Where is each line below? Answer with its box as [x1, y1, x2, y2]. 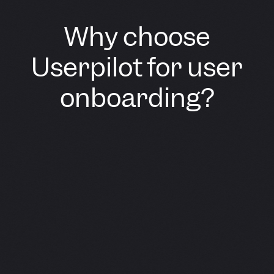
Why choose [64, 20, 210, 54]
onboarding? [60, 81, 214, 116]
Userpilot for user [31, 50, 243, 85]
